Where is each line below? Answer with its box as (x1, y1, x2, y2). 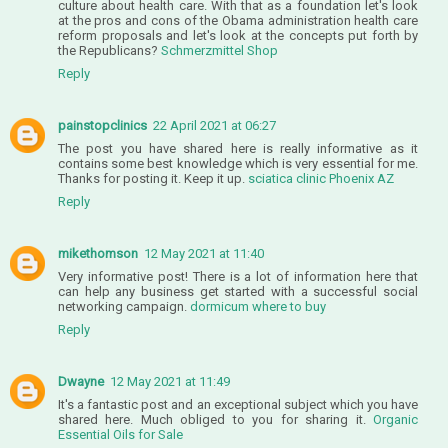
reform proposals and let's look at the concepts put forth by (58, 27, 418, 43)
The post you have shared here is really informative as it (58, 140, 418, 156)
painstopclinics (58, 117, 147, 133)
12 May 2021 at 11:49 (110, 373, 230, 389)
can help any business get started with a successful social (58, 283, 418, 299)
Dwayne (58, 373, 104, 389)
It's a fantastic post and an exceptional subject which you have (58, 396, 418, 412)
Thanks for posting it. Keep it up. (58, 170, 248, 186)
